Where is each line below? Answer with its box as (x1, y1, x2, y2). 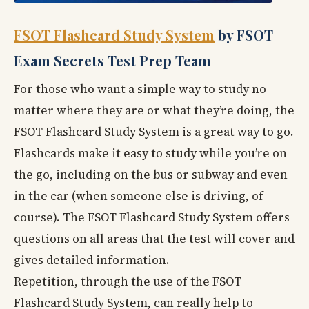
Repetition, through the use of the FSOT (14, 272, 241, 290)
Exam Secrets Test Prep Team (14, 50, 211, 70)
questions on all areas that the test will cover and (14, 230, 295, 247)
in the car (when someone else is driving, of (14, 187, 263, 204)
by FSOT (215, 25, 273, 44)
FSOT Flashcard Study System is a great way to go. (14, 123, 294, 140)
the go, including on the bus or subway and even (14, 166, 288, 183)
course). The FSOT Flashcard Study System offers (14, 208, 290, 226)
